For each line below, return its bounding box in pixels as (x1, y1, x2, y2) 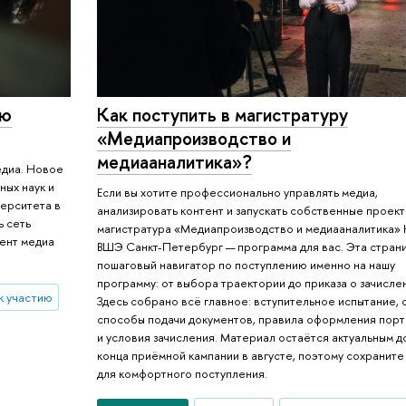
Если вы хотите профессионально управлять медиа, (97, 184, 379, 201)
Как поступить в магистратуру (97, 101, 349, 127)
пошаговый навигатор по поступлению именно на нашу (97, 256, 396, 274)
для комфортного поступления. (97, 365, 268, 382)
